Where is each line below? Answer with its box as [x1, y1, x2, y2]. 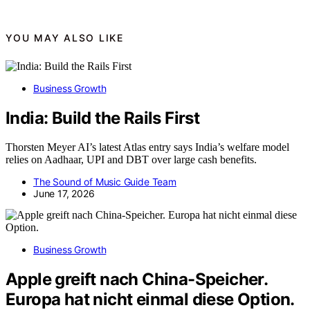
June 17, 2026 [33, 188, 95, 200]
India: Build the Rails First [6, 107, 200, 128]
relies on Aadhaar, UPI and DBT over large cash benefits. [6, 154, 257, 166]
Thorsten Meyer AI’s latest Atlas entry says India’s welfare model [6, 141, 289, 154]
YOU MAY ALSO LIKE [6, 32, 124, 44]
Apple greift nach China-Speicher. [6, 269, 268, 290]
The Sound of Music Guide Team [33, 176, 176, 188]
